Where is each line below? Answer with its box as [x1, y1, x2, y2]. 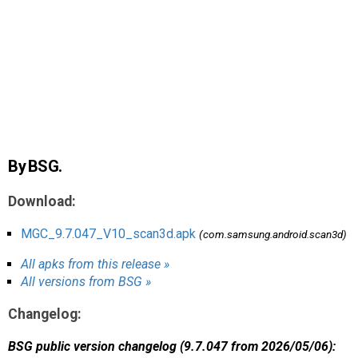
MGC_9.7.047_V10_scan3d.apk [21, 225, 196, 241]
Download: [8, 193, 76, 209]
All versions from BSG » [21, 273, 151, 289]
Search [16, 39, 54, 54]
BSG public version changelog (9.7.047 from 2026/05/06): [8, 338, 336, 354]
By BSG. [8, 157, 62, 177]
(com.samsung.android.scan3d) [199, 227, 347, 241]
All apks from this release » [21, 256, 169, 272]
